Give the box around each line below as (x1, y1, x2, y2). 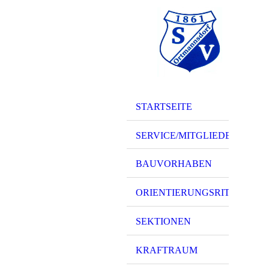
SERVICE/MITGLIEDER (136, 130, 238, 141)
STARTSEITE (136, 101, 192, 112)
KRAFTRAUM (136, 244, 198, 255)
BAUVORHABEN (136, 159, 212, 169)
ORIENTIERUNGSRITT (136, 187, 236, 198)
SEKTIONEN (136, 216, 191, 226)
